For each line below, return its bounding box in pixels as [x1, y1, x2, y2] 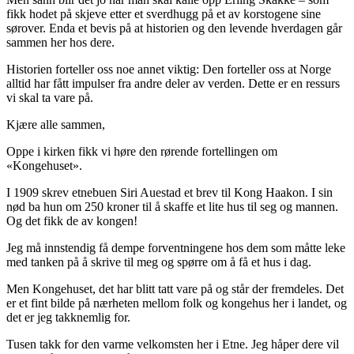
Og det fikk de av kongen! [6, 213, 137, 228]
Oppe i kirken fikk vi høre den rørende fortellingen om [6, 144, 277, 158]
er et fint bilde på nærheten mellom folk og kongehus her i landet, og [6, 296, 347, 310]
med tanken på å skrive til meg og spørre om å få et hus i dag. [6, 254, 311, 269]
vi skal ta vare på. [6, 90, 93, 104]
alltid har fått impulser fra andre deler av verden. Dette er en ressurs [6, 76, 340, 90]
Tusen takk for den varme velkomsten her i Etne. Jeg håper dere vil [6, 337, 339, 351]
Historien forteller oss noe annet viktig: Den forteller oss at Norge [6, 62, 331, 76]
